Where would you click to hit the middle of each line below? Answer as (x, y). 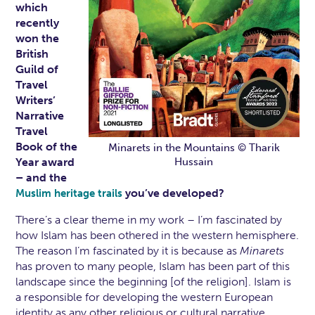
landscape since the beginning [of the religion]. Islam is (154, 282)
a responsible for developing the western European (144, 297)
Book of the (47, 147)
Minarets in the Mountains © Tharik (194, 148)
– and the (41, 178)
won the (38, 39)
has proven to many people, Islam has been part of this (153, 266)
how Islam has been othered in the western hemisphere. (157, 236)
